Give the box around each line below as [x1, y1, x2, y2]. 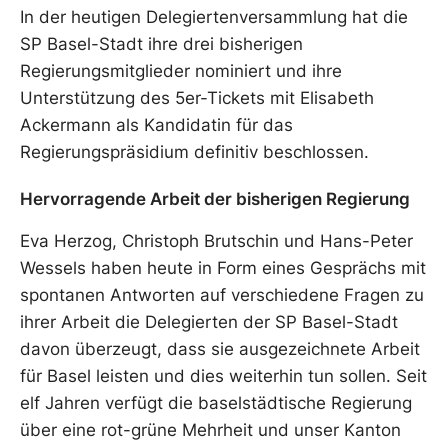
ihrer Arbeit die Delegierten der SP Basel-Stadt [20, 311, 398, 332]
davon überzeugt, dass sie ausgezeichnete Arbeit [20, 338, 420, 359]
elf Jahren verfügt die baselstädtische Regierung [20, 392, 412, 413]
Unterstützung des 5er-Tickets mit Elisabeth [20, 88, 374, 109]
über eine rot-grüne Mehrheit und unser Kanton [20, 419, 401, 440]
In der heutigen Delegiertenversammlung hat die [20, 7, 408, 28]
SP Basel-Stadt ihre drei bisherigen [20, 34, 303, 55]
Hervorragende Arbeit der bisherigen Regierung [20, 189, 410, 210]
